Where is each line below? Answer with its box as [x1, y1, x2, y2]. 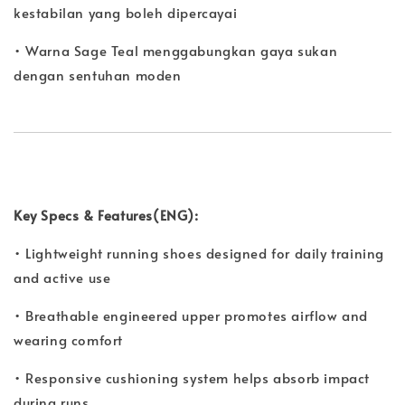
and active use [14, 268, 111, 287]
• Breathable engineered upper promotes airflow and [14, 306, 369, 325]
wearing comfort [14, 330, 123, 350]
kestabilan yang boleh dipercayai [14, 3, 238, 23]
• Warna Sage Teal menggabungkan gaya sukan [14, 41, 338, 61]
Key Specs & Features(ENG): [14, 205, 199, 225]
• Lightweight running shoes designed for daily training [14, 243, 385, 263]
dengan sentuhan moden [14, 65, 182, 85]
